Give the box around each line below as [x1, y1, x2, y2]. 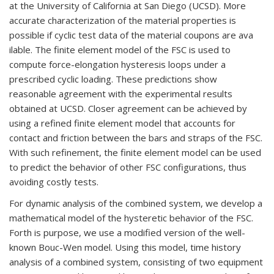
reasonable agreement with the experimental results [9, 87, 232, 100]
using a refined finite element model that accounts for [9, 117, 235, 129]
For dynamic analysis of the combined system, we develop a [9, 197, 262, 209]
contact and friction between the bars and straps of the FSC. [9, 131, 262, 144]
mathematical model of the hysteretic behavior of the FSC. [9, 212, 253, 224]
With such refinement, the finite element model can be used [9, 146, 261, 158]
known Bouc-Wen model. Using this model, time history [9, 241, 241, 253]
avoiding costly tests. [9, 176, 98, 188]
